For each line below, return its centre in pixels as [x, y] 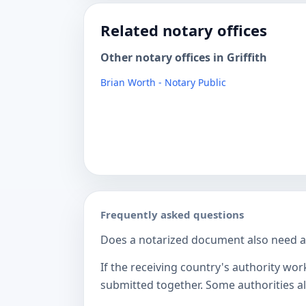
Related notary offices [184, 30]
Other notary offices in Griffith [184, 57]
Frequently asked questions [172, 214]
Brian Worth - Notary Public [163, 82]
